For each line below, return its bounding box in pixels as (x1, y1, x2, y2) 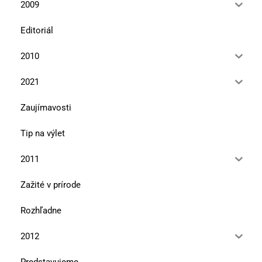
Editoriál (20, 25, 53, 36)
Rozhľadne (20, 205, 61, 216)
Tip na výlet (20, 127, 65, 139)
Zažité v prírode (20, 179, 81, 190)
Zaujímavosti (20, 102, 71, 113)
